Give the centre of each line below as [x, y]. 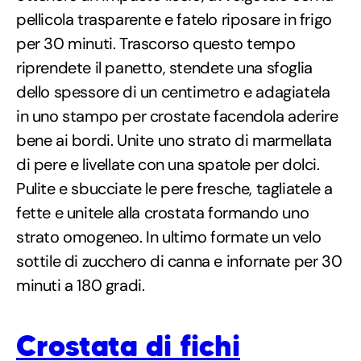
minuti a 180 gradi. [81, 285]
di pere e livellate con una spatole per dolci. [168, 164]
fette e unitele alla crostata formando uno [163, 212]
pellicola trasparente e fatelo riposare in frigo [174, 19]
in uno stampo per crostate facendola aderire [177, 116]
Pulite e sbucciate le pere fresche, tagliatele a [174, 188]
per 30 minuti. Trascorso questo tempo [156, 43]
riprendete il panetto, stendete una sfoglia [164, 67]
